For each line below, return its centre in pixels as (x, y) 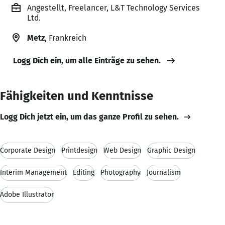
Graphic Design (171, 150)
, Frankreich (66, 38)
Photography (121, 172)
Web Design (122, 150)
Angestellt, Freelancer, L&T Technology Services (114, 8)
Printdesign (79, 150)
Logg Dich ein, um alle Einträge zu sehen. (87, 60)
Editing (84, 172)
